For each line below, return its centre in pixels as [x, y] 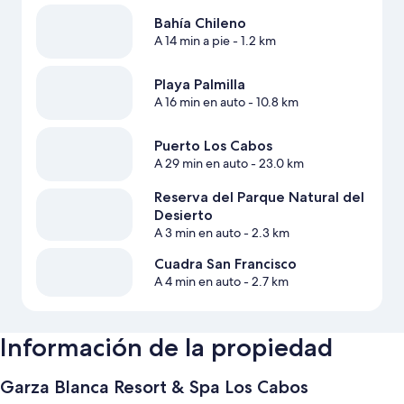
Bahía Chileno [200, 23]
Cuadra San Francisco [225, 264]
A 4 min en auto [197, 282]
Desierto [183, 216]
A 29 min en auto [201, 164]
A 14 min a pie [192, 41]
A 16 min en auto [199, 102]
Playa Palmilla [199, 85]
